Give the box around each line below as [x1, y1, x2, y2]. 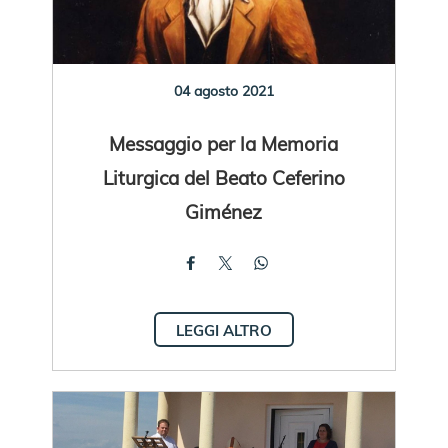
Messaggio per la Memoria [109, 130, 339, 156]
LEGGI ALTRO [175, 320, 272, 340]
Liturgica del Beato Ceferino [102, 164, 345, 190]
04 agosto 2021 [173, 81, 274, 100]
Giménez [185, 198, 263, 224]
